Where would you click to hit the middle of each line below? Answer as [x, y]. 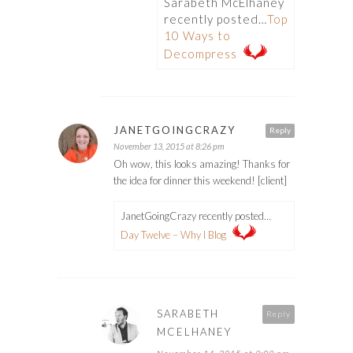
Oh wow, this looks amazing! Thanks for [202, 164]
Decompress [201, 54]
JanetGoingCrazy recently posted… [196, 216]
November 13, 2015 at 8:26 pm [169, 147]
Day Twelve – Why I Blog [173, 235]
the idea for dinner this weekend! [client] [200, 181]
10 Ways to [197, 36]
